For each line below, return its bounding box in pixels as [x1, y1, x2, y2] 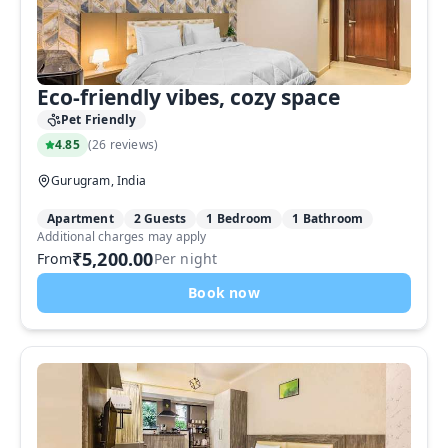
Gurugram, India [51, 172, 146, 189]
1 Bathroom [292, 210, 364, 227]
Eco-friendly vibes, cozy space [37, 83, 340, 111]
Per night [153, 249, 218, 268]
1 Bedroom [206, 210, 273, 227]
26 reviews [92, 136, 155, 153]
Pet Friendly [61, 111, 137, 128]
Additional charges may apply [37, 228, 207, 245]
